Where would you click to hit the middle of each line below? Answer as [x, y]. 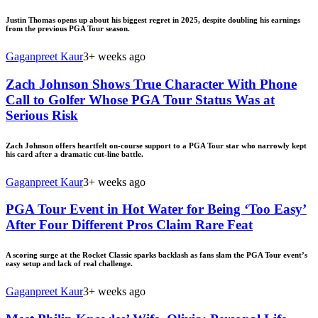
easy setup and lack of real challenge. [69, 264]
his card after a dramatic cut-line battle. [75, 154]
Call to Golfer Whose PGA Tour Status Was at [140, 99]
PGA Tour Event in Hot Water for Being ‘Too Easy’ [156, 209]
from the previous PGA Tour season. [68, 28]
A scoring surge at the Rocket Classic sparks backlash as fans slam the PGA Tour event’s [157, 255]
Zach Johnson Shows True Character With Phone [151, 84]
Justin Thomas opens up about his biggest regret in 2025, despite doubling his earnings [153, 20]
